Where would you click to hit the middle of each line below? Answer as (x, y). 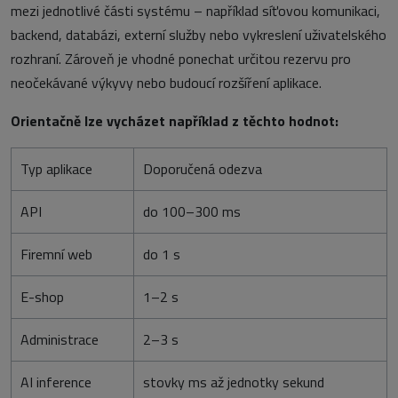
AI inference (56, 382)
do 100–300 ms (192, 212)
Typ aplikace (56, 169)
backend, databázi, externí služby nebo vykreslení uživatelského (199, 35)
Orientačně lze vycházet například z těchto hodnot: (175, 121)
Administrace (60, 340)
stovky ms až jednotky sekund (234, 382)
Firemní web (56, 255)
